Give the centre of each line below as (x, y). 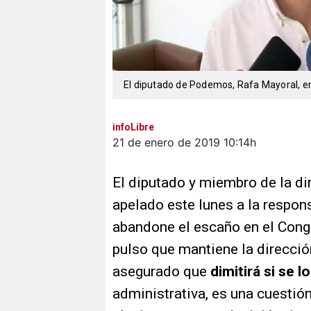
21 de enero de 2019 (166, 143)
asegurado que (161, 272)
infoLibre (133, 127)
